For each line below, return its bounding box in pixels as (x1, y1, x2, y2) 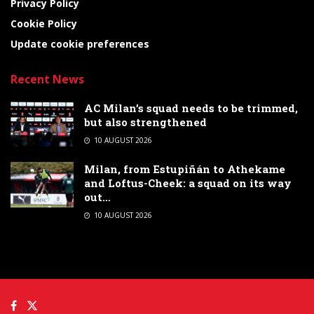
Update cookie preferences (11, 37, 149, 51)
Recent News (11, 71, 84, 88)
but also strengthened (84, 115, 207, 130)
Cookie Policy (11, 17, 77, 31)
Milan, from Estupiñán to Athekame (84, 162, 285, 177)
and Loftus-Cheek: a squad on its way (84, 176, 292, 191)
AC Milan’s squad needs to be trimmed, (84, 101, 298, 116)
